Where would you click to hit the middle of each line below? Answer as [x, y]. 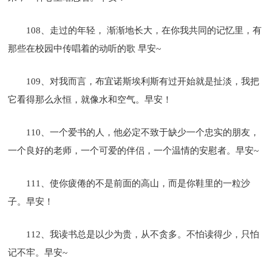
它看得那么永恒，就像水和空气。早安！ [90, 99]
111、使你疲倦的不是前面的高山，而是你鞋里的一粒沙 [138, 183]
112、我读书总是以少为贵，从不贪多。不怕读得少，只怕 [143, 234]
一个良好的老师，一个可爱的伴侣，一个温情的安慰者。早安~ [134, 150]
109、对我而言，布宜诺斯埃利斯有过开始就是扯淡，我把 [143, 81]
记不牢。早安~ [38, 252]
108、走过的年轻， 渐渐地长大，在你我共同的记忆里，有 [144, 30]
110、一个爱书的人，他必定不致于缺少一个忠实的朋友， [143, 132]
